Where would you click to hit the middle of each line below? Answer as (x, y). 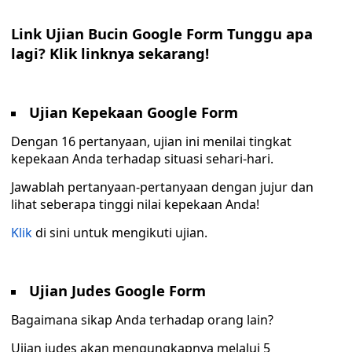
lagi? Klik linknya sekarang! (110, 53)
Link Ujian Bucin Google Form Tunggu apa (162, 33)
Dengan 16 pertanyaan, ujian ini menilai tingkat (151, 141)
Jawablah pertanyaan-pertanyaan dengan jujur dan (162, 187)
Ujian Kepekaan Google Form (134, 112)
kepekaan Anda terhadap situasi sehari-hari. (142, 159)
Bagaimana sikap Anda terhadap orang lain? (142, 320)
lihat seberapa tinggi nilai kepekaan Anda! (135, 204)
